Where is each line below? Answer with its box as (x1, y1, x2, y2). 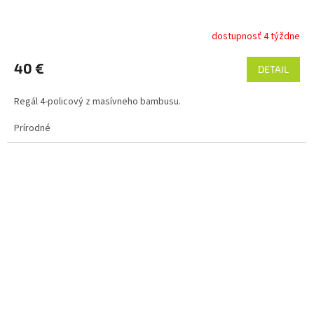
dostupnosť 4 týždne (212, 29, 300, 43)
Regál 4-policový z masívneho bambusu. (14, 95, 181, 109)
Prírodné (14, 121, 50, 136)
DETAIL (258, 63, 289, 76)
